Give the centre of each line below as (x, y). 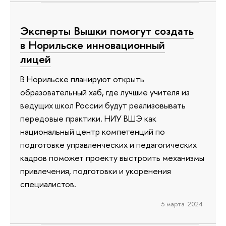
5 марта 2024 (182, 204)
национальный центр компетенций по (93, 132)
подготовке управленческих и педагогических (108, 145)
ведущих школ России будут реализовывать (103, 105)
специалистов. (48, 184)
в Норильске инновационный (93, 45)
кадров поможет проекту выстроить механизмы (112, 158)
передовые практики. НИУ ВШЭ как (88, 119)
